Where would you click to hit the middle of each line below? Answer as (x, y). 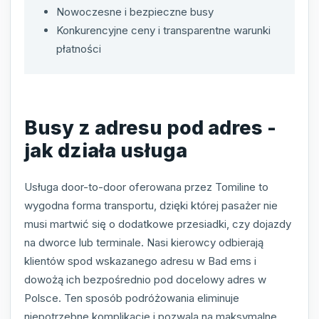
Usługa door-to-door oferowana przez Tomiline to (146, 187)
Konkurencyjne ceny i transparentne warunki (163, 31)
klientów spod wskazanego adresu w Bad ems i (140, 261)
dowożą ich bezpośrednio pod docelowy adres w (145, 280)
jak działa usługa (106, 150)
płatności (79, 49)
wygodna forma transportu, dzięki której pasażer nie (151, 206)
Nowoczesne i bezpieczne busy (135, 12)
